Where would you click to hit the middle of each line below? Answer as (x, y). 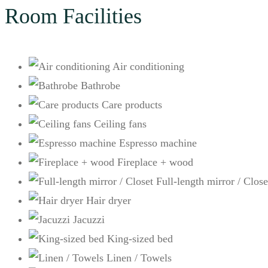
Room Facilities (73, 16)
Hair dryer (109, 201)
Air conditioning (148, 67)
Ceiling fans (120, 124)
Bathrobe (100, 86)
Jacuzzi (89, 220)
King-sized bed (140, 239)
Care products (132, 105)
